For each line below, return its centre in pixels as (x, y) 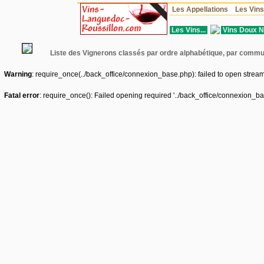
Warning (18, 74)
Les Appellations (200, 9)
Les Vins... (189, 30)
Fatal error (22, 95)
